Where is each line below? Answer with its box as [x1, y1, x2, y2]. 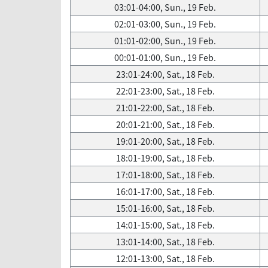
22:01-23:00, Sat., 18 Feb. [115, 84, 215, 98]
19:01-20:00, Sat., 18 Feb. [115, 135, 215, 148]
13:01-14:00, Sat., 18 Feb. [115, 235, 215, 248]
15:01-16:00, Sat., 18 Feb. [115, 202, 215, 215]
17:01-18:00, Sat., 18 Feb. [115, 168, 215, 181]
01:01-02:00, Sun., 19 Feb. [114, 34, 216, 47]
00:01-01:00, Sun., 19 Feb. [114, 51, 216, 64]
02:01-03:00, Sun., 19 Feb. [114, 17, 216, 31]
